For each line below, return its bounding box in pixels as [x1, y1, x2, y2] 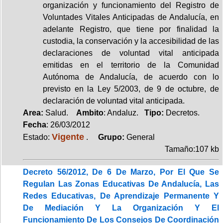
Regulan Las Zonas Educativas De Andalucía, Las [23, 179, 219, 188]
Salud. [43, 108, 76, 117]
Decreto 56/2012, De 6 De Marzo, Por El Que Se [23, 167, 219, 176]
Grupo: [90, 132, 126, 141]
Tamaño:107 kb [165, 144, 219, 153]
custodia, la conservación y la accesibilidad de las [43, 36, 219, 45]
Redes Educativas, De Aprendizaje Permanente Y [23, 191, 219, 200]
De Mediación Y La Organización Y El [23, 203, 219, 212]
